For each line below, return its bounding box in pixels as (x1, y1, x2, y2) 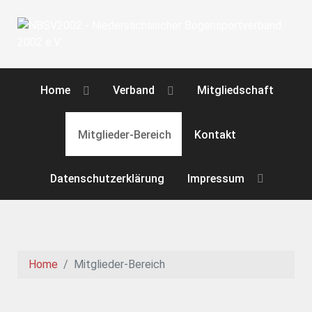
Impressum (187, 171, 245, 185)
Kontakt (194, 127, 237, 141)
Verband (113, 84, 155, 97)
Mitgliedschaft (197, 84, 274, 97)
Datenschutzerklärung (50, 171, 164, 185)
